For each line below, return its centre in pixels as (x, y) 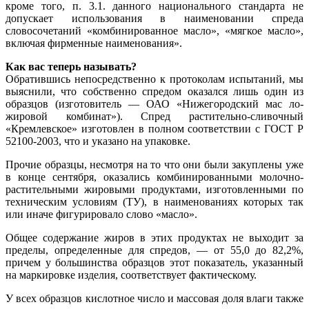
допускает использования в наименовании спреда (154, 19)
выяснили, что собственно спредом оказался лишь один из (154, 92)
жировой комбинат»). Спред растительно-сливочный (154, 117)
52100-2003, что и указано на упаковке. (98, 141)
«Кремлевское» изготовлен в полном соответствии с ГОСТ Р (154, 129)
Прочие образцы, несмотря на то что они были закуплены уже (154, 165)
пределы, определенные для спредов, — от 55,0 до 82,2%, (154, 250)
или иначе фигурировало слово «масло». (101, 215)
